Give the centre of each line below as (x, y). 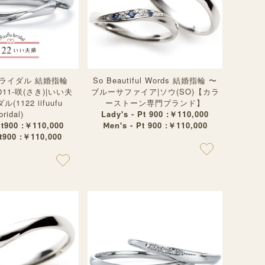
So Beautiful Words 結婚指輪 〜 (155, 80)
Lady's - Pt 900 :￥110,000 (155, 114)
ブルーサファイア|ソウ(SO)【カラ (155, 91)
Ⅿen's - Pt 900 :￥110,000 (155, 125)
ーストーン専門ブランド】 (155, 103)
